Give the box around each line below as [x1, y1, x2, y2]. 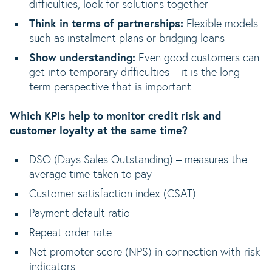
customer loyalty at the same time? [10, 126, 188, 137]
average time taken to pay [29, 169, 152, 180]
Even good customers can [135, 53, 259, 64]
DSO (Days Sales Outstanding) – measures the [29, 155, 247, 166]
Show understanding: [29, 53, 135, 64]
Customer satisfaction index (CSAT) [29, 189, 196, 200]
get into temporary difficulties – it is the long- [29, 67, 243, 78]
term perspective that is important [29, 82, 194, 93]
